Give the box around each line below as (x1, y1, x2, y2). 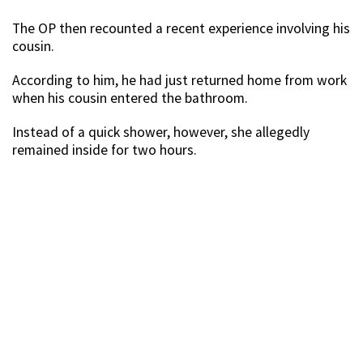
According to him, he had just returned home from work (12, 71, 347, 90)
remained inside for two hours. (12, 141, 197, 160)
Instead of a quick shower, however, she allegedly (12, 123, 310, 142)
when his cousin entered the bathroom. (12, 89, 248, 108)
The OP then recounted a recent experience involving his (12, 19, 350, 38)
